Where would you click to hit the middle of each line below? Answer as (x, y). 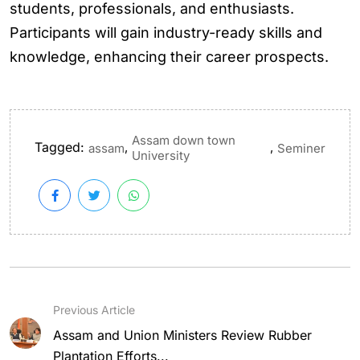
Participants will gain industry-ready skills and (166, 33)
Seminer (301, 148)
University (161, 155)
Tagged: (59, 147)
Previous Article (94, 310)
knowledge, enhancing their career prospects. (169, 57)
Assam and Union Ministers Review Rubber (183, 335)
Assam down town (184, 140)
